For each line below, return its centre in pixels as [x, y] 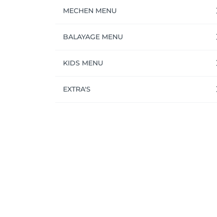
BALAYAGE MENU [93, 37]
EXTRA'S [77, 89]
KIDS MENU [83, 63]
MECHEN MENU [90, 10]
